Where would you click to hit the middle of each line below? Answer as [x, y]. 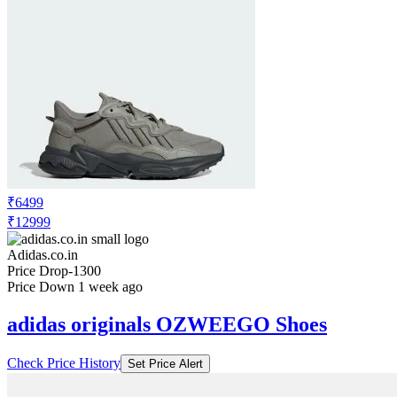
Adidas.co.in [43, 254]
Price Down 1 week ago [75, 286]
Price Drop [38, 270]
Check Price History [64, 362]
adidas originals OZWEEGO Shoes [167, 324]
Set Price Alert [165, 363]
